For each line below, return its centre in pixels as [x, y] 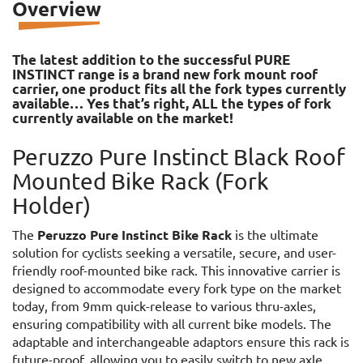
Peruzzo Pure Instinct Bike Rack [135, 235]
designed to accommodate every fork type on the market [177, 288]
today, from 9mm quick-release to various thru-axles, [164, 306]
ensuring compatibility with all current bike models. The [172, 324]
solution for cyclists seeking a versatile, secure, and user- [174, 252]
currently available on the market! [123, 117]
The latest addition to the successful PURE [151, 59]
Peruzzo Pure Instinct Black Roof [179, 156]
